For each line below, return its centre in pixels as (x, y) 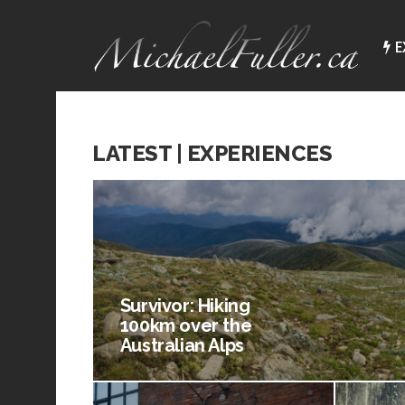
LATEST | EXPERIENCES (212, 153)
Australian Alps (182, 345)
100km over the (186, 325)
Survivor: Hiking (185, 305)
